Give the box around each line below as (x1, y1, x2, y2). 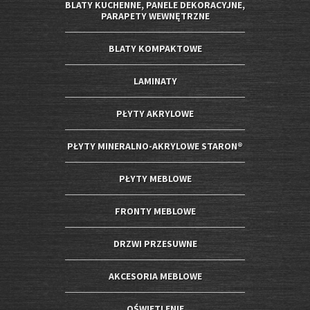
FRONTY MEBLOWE (114, 205, 196, 218)
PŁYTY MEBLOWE (118, 172, 192, 185)
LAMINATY (133, 75, 177, 88)
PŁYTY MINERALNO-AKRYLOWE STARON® (67, 140, 243, 153)
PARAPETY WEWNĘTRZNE (100, 10, 210, 23)
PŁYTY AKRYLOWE (116, 107, 194, 120)
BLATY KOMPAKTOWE (108, 42, 202, 55)
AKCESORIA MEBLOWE (108, 270, 202, 283)
